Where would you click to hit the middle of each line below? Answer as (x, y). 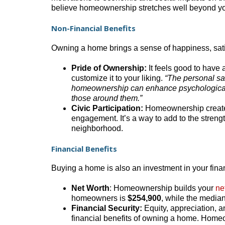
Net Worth (90, 188)
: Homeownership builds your (162, 188)
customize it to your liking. (118, 78)
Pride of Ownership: (109, 68)
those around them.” (107, 98)
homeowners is (99, 198)
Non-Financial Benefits (93, 28)
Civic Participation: (107, 108)
